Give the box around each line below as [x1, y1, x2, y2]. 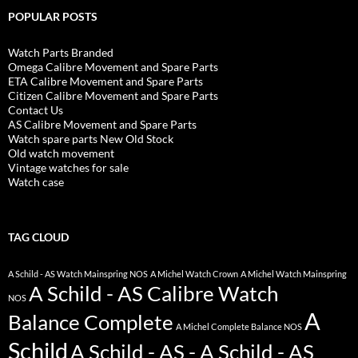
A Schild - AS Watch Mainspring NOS [8, 268, 148, 280]
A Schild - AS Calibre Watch [29, 281, 278, 306]
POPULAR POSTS [8, 10, 97, 24]
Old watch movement [8, 146, 114, 161]
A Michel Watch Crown [150, 268, 238, 280]
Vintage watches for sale [8, 161, 129, 175]
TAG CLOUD [8, 230, 69, 245]
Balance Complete [8, 310, 173, 335]
